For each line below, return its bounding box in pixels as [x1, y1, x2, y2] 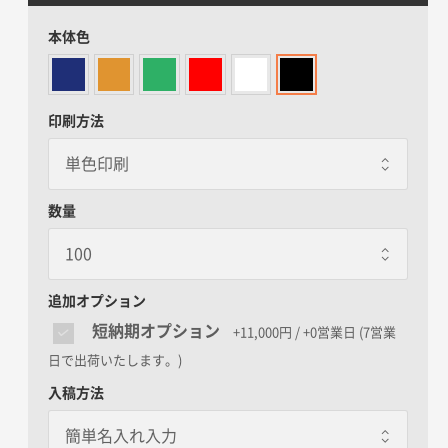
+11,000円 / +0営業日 [233, 326, 356, 340]
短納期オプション [92, 323, 220, 340]
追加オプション [48, 293, 146, 308]
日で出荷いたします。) [48, 353, 182, 367]
